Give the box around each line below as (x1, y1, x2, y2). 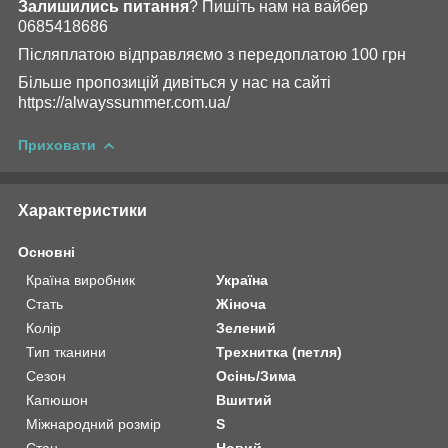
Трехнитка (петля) (216, 343, 343, 360)
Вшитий (216, 391, 273, 408)
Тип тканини (26, 343, 106, 360)
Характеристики (18, 201, 147, 219)
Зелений (216, 319, 277, 336)
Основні (18, 243, 75, 260)
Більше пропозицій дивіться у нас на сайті (18, 73, 331, 91)
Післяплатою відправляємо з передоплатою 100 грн (18, 45, 406, 63)
